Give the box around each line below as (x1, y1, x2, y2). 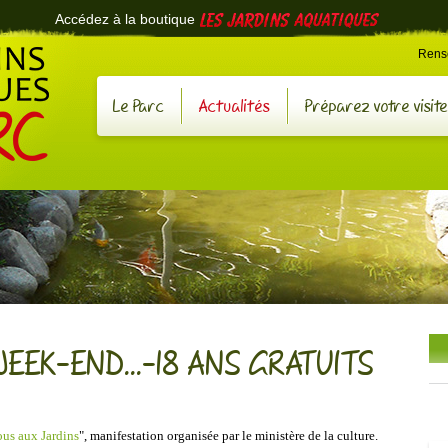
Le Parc (113, 96, 164, 115)
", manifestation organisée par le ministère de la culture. (79, 428, 378, 443)
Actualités (199, 96, 270, 115)
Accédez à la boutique (55, 11, 195, 27)
